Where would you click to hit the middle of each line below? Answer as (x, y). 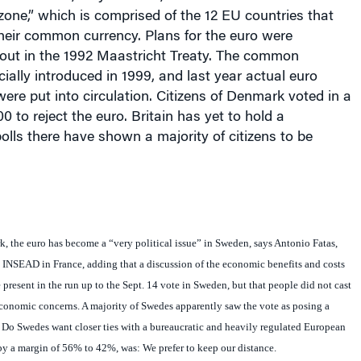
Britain (152, 118)
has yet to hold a (228, 118)
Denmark (255, 98)
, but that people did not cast (289, 285)
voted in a (317, 98)
